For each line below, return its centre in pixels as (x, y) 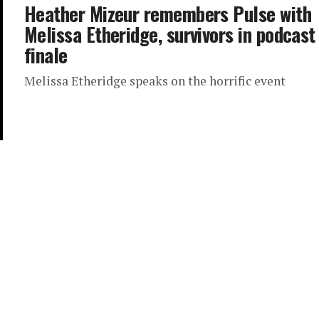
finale (46, 55)
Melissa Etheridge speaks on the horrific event (155, 81)
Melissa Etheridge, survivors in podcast (170, 34)
